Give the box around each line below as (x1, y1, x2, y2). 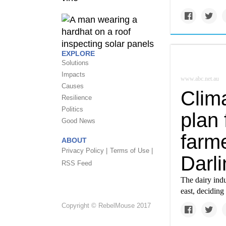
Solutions (62, 59, 89, 67)
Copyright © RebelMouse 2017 (62, 202, 151, 210)
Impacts (62, 71, 85, 79)
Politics (62, 105, 83, 114)
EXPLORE (62, 49, 95, 58)
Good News (62, 117, 95, 125)
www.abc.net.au (181, 75, 219, 82)
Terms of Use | (110, 147, 153, 155)
